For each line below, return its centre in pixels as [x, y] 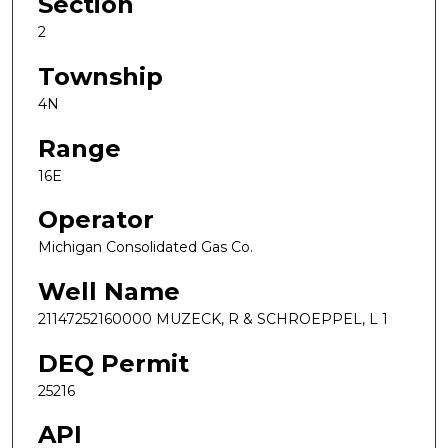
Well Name [109, 291]
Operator [96, 220]
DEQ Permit [113, 363]
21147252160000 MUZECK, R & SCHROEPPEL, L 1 [213, 318]
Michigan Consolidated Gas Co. [145, 247]
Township [100, 77]
